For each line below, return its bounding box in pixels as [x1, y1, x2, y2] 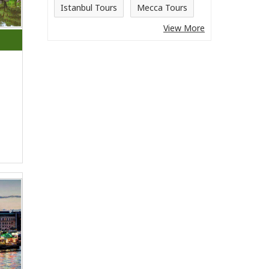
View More [163, 22, 205, 34]
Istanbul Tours [61, 2, 117, 13]
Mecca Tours [137, 2, 187, 13]
